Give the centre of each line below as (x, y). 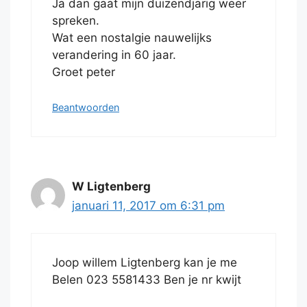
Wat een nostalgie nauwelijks (132, 38)
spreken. (76, 21)
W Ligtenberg (111, 186)
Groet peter (84, 72)
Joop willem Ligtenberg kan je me (145, 263)
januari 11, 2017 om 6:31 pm (148, 205)
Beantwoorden (86, 107)
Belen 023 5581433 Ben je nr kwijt (147, 280)
